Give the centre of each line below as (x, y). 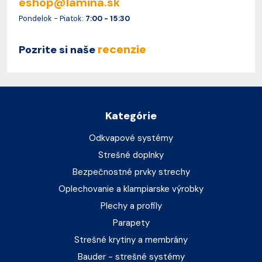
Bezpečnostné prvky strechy (131, 172)
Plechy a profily (131, 206)
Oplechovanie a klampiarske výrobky (131, 189)
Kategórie (131, 116)
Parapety (131, 223)
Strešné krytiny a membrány (131, 239)
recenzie (122, 49)
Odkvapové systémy (131, 138)
